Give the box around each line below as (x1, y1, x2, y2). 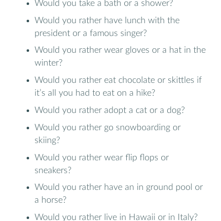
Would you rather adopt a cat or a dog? (35, 106, 185, 115)
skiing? (35, 136, 60, 145)
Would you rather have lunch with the (35, 16, 180, 25)
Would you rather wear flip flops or (35, 153, 169, 162)
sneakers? (35, 166, 72, 175)
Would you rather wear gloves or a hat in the (35, 46, 206, 55)
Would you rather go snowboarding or (35, 123, 181, 132)
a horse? (35, 196, 67, 205)
